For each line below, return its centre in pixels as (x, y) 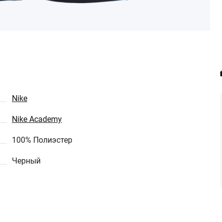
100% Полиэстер (42, 140)
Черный (26, 161)
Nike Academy (37, 119)
